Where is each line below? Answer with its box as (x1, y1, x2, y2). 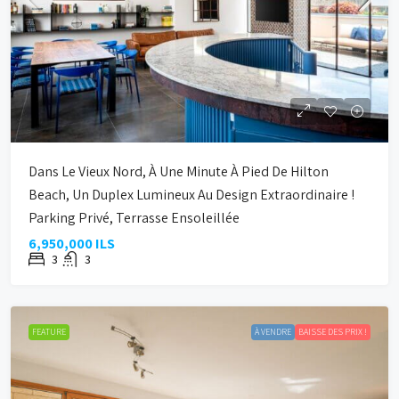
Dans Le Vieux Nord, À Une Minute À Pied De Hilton (28, 162, 329, 181)
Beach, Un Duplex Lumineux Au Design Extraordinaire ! (28, 185, 354, 204)
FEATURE (32, 326, 66, 338)
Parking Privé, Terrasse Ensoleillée (28, 208, 240, 227)
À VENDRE (255, 326, 291, 338)
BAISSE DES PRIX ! (298, 326, 367, 338)
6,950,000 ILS (28, 234, 115, 253)
